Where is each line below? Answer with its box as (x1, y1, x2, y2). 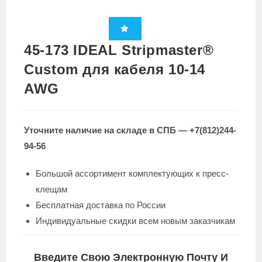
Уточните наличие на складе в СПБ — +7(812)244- (24, 125, 237, 136)
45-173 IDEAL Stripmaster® (24, 42, 214, 58)
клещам (36, 184, 68, 195)
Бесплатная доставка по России (36, 200, 166, 211)
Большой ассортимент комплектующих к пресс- (36, 168, 229, 179)
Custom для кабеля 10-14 (24, 61, 206, 78)
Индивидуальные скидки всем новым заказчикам (36, 216, 236, 226)
